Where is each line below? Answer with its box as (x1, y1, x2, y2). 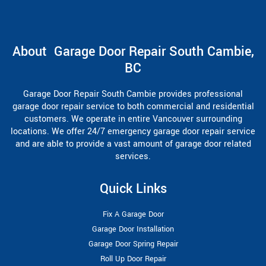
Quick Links (99, 179, 167, 198)
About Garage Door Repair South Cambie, (12, 42, 254, 61)
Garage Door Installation (92, 223, 174, 235)
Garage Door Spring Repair (88, 238, 178, 249)
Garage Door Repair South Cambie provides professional (23, 87, 243, 100)
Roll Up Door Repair (100, 253, 166, 264)
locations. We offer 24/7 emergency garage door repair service (11, 125, 255, 138)
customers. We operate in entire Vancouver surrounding (24, 112, 242, 125)
